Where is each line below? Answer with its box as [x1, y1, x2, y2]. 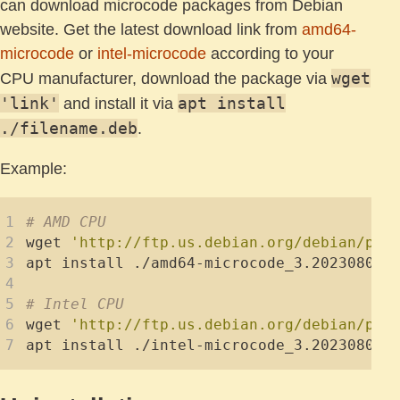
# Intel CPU [26, 295, 124, 312]
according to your [206, 44, 334, 62]
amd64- [302, 20, 356, 38]
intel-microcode [97, 44, 206, 62]
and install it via [59, 94, 178, 112]
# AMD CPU [26, 212, 106, 230]
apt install [178, 93, 286, 112]
